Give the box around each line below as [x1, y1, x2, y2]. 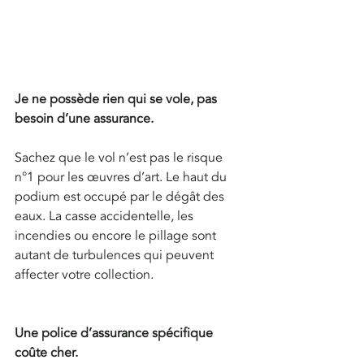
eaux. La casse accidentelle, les [15, 207, 197, 226]
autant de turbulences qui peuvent [15, 246, 217, 265]
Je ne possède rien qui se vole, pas [15, 90, 220, 109]
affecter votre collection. [15, 266, 154, 284]
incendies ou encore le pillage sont [15, 227, 219, 245]
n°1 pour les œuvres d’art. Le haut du [15, 168, 230, 187]
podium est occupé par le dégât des [15, 188, 227, 206]
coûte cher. [15, 344, 78, 362]
